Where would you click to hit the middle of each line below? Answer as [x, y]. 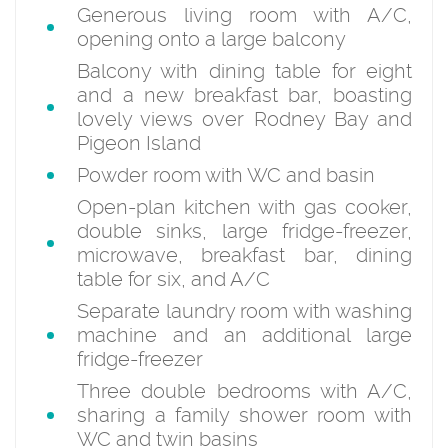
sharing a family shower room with [244, 414]
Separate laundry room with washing [244, 310]
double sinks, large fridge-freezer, [244, 230]
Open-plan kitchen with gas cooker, [244, 206]
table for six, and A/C [173, 278]
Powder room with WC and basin [226, 174]
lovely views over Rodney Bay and [244, 118]
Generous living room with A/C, [244, 14]
